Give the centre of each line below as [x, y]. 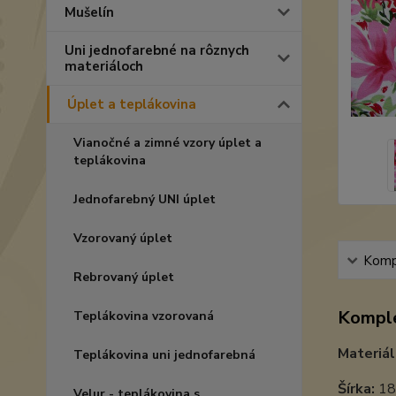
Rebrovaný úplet [124, 277]
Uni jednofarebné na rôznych [157, 50]
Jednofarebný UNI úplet [145, 199]
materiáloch [104, 66]
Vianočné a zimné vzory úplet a [168, 143]
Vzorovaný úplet [123, 238]
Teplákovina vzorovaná [144, 316]
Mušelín [89, 12]
